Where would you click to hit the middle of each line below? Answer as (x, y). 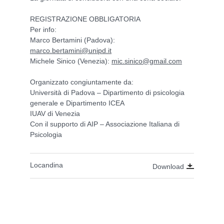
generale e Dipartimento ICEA (77, 103)
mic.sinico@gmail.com (147, 61)
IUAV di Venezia (55, 113)
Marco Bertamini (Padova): (72, 40)
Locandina (46, 165)
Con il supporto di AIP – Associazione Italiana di (105, 124)
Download (168, 166)
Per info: (43, 29)
